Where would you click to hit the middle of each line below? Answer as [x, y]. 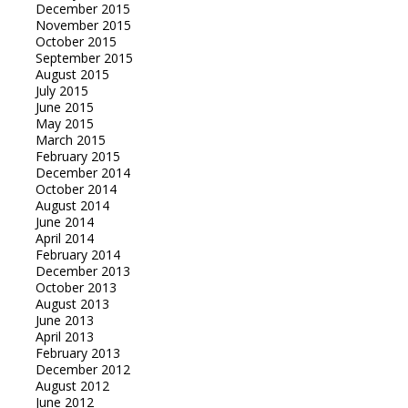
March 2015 [70, 140]
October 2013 [76, 288]
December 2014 [82, 173]
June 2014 [64, 222]
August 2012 [72, 386]
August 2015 [72, 75]
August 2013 [72, 304]
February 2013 [77, 353]
